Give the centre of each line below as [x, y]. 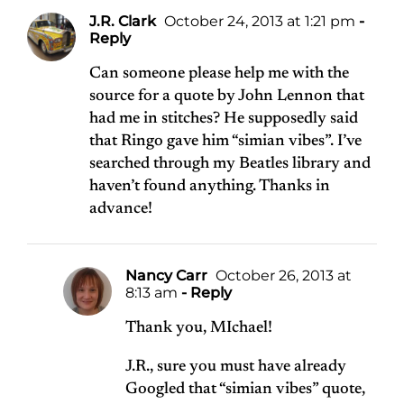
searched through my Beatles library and [230, 165]
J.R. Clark [123, 22]
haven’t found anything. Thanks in [210, 187]
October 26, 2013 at [282, 276]
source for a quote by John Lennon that [227, 97]
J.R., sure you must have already [236, 367]
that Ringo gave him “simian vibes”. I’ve [225, 142]
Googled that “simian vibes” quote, [245, 390]
